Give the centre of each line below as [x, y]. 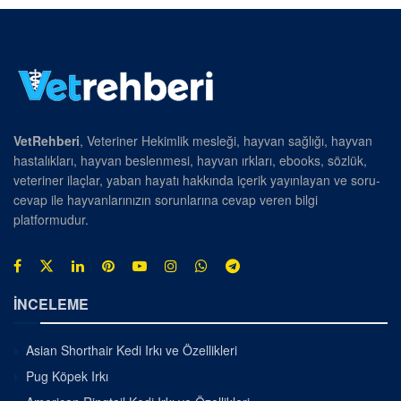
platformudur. [51, 220]
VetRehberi [47, 141]
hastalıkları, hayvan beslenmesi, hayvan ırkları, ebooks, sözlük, [190, 161]
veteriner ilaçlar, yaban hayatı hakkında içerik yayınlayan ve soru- [197, 180]
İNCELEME [51, 304]
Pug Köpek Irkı [67, 376]
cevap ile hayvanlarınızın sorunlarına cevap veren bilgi [166, 200]
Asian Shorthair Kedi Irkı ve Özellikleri [132, 350]
